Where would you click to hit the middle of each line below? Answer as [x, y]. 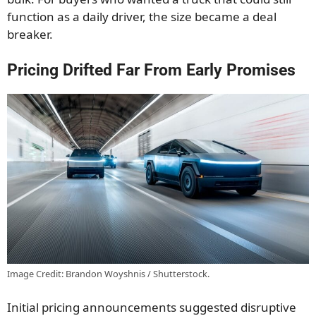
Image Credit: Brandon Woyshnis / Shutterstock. [108, 273]
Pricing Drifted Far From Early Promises [151, 71]
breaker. [30, 34]
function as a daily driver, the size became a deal [142, 16]
